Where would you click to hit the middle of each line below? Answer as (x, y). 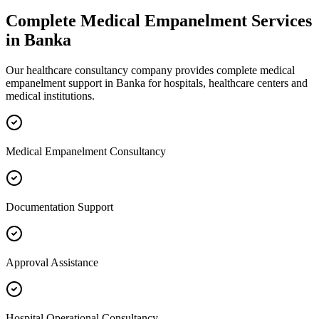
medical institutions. (50, 95)
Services (279, 20)
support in (91, 83)
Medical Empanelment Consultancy (86, 151)
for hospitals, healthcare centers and (226, 83)
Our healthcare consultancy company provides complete (133, 70)
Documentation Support (59, 206)
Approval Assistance (52, 262)
